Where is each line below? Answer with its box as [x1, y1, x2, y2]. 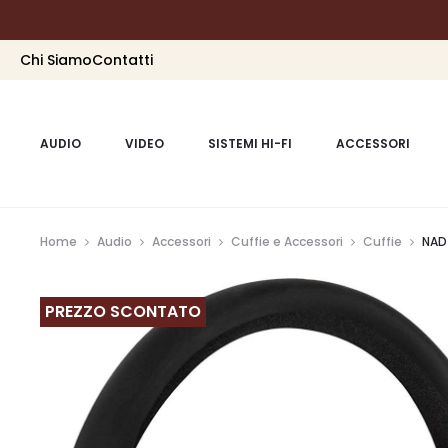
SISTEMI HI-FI [208, 135, 292, 153]
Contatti [92, 50, 153, 70]
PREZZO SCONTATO [45, 300, 201, 323]
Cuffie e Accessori [231, 233, 343, 250]
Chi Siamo [20, 50, 92, 70]
